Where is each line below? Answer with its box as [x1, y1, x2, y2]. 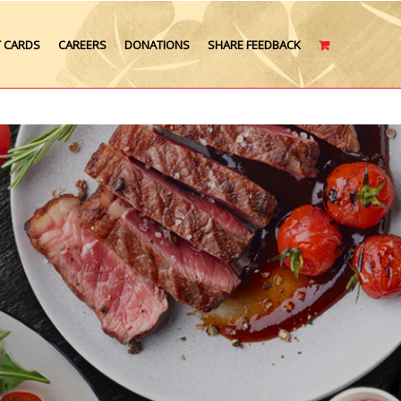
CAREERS [58, 36, 107, 53]
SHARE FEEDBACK [208, 36, 301, 53]
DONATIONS [124, 36, 190, 53]
